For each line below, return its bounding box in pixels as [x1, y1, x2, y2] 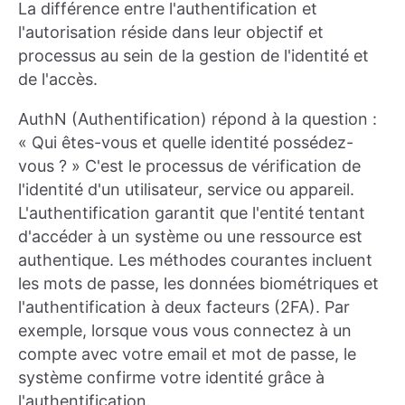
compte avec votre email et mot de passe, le [18, 344, 356, 364]
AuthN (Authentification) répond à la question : [18, 109, 377, 129]
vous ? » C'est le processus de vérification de [18, 156, 361, 176]
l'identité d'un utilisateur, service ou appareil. [18, 180, 354, 200]
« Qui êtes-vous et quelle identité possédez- [18, 133, 353, 153]
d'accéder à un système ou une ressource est [18, 227, 363, 247]
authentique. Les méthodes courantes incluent [18, 250, 372, 270]
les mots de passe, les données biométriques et [18, 274, 379, 294]
